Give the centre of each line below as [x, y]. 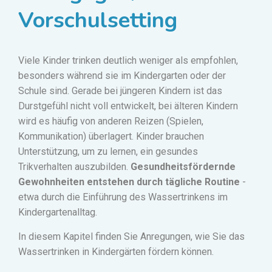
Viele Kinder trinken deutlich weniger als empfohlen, [128, 61]
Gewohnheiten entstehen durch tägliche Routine [129, 182]
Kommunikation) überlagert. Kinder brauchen [111, 137]
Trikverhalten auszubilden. [74, 167]
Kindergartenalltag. [58, 212]
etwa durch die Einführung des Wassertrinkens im [123, 197]
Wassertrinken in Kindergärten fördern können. [116, 252]
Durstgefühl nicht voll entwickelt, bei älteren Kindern [128, 106]
